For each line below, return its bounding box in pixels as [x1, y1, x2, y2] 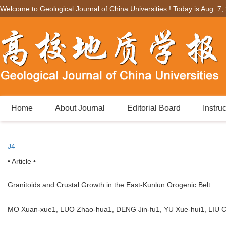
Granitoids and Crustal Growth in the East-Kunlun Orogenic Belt [8, 181, 210, 189]
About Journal [55, 104, 105, 112]
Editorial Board [127, 104, 181, 112]
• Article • [8, 157, 36, 165]
